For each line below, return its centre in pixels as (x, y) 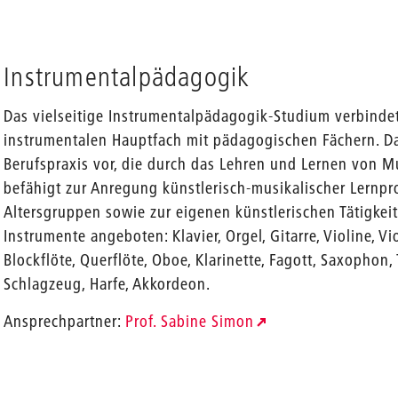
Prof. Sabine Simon (190, 321)
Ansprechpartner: (65, 321)
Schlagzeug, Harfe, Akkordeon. (109, 284)
